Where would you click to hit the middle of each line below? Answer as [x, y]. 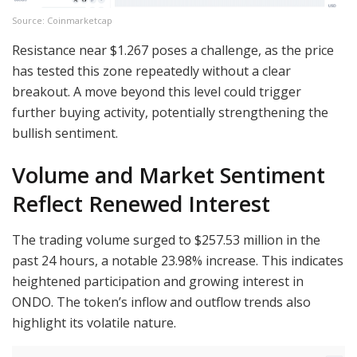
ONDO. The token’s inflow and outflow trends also [161, 302]
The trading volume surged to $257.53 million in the [166, 239]
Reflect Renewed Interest [141, 204]
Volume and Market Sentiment [169, 175]
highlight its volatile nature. [96, 322]
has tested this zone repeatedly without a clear [151, 71]
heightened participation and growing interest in [158, 281]
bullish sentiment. [65, 133]
